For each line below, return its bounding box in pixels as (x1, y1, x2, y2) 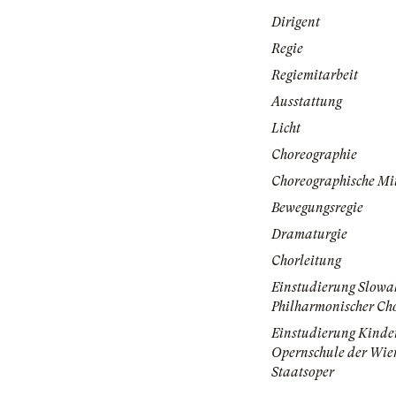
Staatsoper (271, 364, 334, 381)
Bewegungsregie (271, 200, 363, 217)
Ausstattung (271, 94, 342, 110)
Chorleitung (271, 253, 341, 270)
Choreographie (271, 147, 357, 164)
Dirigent (271, 14, 320, 31)
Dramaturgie (271, 226, 347, 243)
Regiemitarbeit (271, 67, 358, 84)
